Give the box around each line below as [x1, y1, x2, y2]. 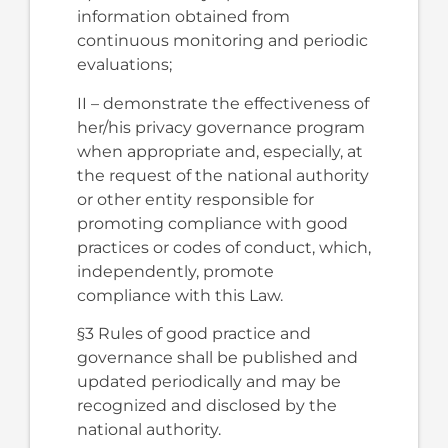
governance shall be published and [76, 347, 358, 367]
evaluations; [76, 55, 172, 75]
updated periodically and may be [76, 371, 341, 391]
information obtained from [76, 7, 290, 27]
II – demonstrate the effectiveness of [76, 93, 369, 113]
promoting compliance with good [76, 213, 348, 233]
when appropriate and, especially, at [76, 141, 363, 161]
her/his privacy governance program [76, 117, 365, 137]
